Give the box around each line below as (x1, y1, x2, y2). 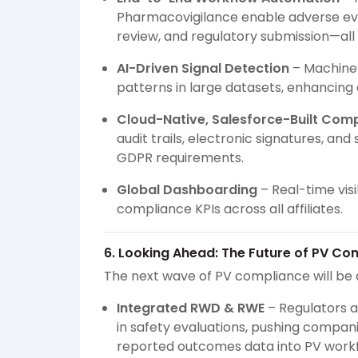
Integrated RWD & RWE (117, 299, 265, 318)
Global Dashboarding (117, 181, 257, 200)
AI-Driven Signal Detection (117, 59, 289, 78)
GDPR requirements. (117, 149, 244, 168)
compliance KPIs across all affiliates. (117, 200, 343, 219)
